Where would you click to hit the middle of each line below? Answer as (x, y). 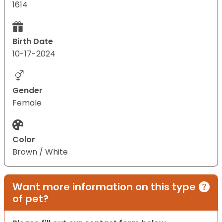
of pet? (30, 198)
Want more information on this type (104, 187)
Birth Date (33, 41)
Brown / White (40, 152)
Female (27, 103)
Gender (28, 90)
